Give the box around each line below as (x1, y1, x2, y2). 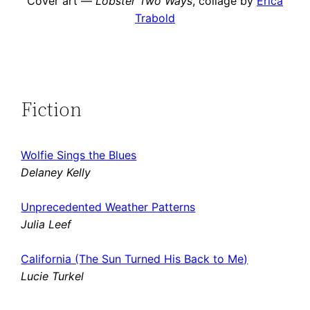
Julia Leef (21, 217, 72, 231)
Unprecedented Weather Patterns (21, 199, 196, 214)
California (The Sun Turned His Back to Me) (21, 251, 248, 266)
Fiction (21, 96, 82, 123)
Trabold (135, 11, 175, 26)
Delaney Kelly (21, 165, 91, 179)
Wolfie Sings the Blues (21, 147, 137, 162)
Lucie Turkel (21, 268, 84, 283)
